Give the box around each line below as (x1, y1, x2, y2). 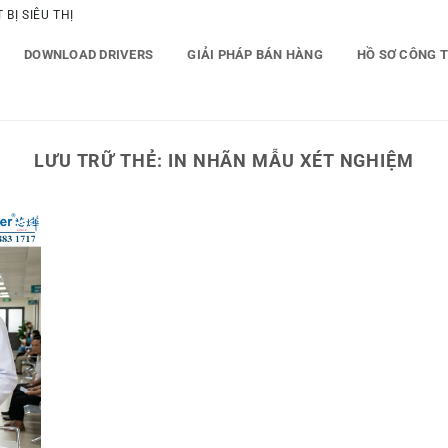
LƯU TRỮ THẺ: (33, 150, 168, 171)
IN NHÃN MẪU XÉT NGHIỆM (167, 150, 415, 171)
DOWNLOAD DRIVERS (24, 47, 154, 62)
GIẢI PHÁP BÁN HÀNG (187, 47, 323, 62)
